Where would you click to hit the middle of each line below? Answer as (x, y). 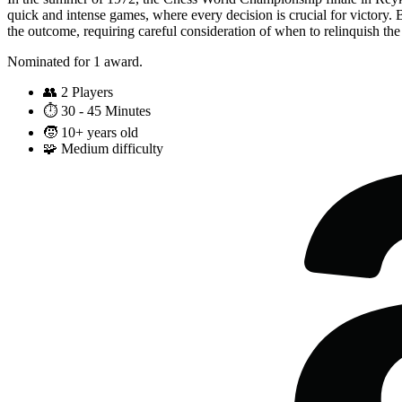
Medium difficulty (112, 149)
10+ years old (100, 133)
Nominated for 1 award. (75, 62)
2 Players (87, 92)
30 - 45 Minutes (106, 111)
